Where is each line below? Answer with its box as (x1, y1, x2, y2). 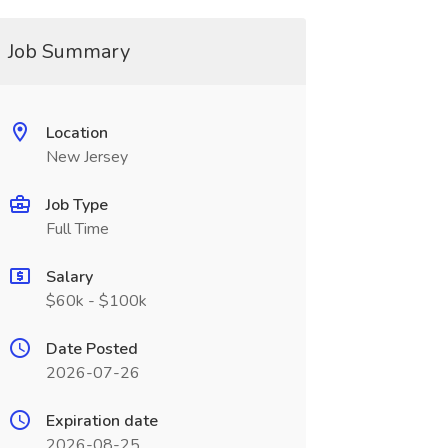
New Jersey (45, 146, 128, 168)
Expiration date (45, 410, 158, 432)
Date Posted (45, 338, 138, 360)
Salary (45, 266, 93, 288)
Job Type (45, 194, 108, 216)
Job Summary (7, 38, 130, 65)
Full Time (45, 218, 109, 240)
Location (45, 122, 108, 144)
